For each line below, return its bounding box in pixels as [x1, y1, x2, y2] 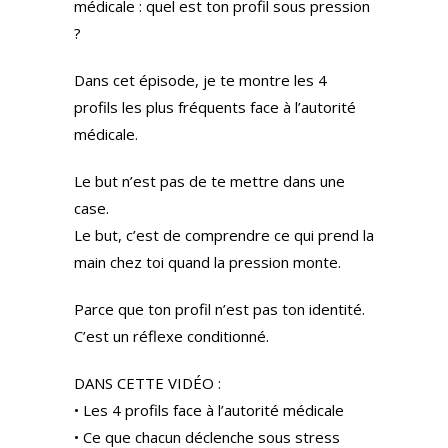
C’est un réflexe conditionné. [74, 325, 269, 346]
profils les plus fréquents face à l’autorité [74, 96, 356, 117]
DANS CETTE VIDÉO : [74, 372, 221, 393]
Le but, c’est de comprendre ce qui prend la [74, 224, 374, 245]
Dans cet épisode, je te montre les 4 [74, 69, 327, 90]
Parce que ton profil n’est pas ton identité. [74, 298, 365, 319]
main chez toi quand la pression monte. [74, 251, 341, 272]
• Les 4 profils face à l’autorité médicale [74, 399, 344, 420]
